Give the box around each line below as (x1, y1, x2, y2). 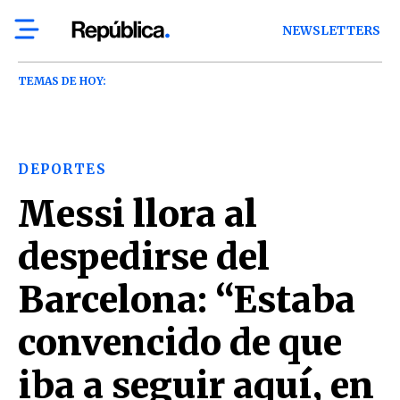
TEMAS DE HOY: (18, 74, 106, 87)
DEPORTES (18, 161, 106, 178)
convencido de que (18, 321, 342, 365)
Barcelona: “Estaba (18, 278, 355, 322)
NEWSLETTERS (282, 23, 381, 38)
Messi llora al (18, 192, 257, 237)
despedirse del (18, 235, 270, 279)
